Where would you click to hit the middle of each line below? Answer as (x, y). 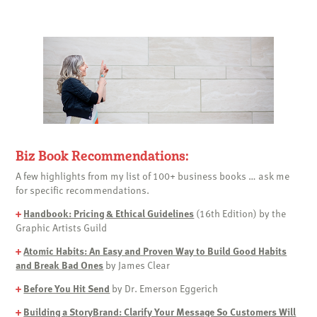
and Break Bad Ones (60, 265)
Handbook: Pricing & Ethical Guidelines (109, 213)
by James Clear (137, 265)
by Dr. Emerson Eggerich (164, 288)
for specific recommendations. (83, 190)
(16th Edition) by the (240, 213)
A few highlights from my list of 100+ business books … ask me (153, 176)
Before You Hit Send (67, 288)
